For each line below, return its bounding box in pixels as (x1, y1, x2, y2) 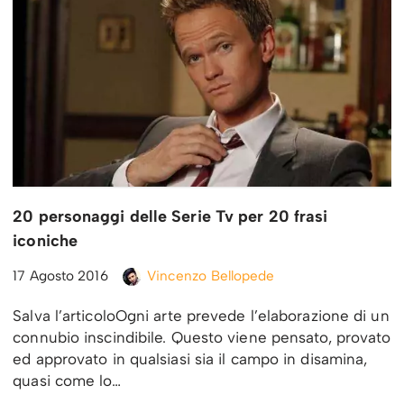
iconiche (13, 231, 78, 252)
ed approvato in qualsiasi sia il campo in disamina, (13, 350, 368, 369)
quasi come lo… (13, 372, 125, 390)
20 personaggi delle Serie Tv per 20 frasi (13, 207, 328, 227)
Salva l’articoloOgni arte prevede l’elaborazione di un (13, 307, 390, 326)
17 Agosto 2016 (13, 267, 108, 285)
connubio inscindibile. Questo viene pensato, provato (13, 328, 391, 347)
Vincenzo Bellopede (146, 267, 275, 285)
